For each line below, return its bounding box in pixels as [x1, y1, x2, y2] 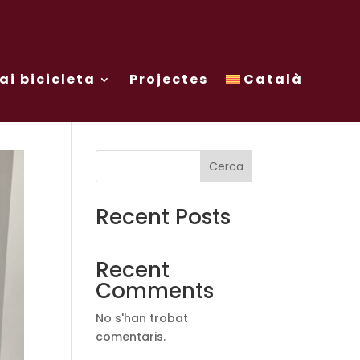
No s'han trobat [96, 309, 189, 326]
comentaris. [96, 328, 166, 345]
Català [243, 69, 304, 88]
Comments [96, 276, 215, 305]
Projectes [129, 69, 208, 88]
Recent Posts [96, 202, 231, 231]
